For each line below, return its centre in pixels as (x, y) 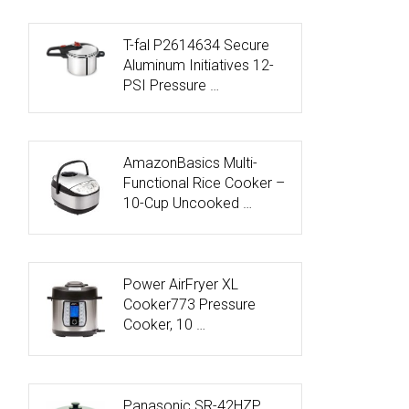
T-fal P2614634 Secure (196, 46)
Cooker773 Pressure (189, 305)
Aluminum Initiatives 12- (199, 66)
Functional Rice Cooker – (204, 184)
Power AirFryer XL (181, 285)
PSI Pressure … (171, 86)
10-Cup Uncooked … (188, 204)
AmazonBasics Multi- (190, 163)
